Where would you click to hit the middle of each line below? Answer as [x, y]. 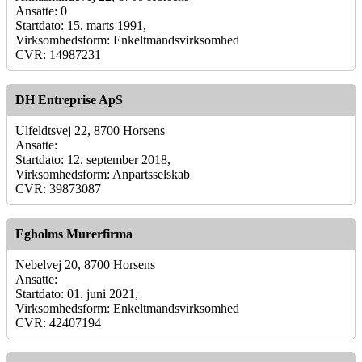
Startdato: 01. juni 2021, [77, 293]
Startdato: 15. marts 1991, [81, 25]
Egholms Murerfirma [74, 234]
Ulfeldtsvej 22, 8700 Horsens [90, 130]
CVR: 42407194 [58, 322]
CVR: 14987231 [58, 54]
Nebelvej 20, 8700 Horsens [85, 264]
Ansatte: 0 [41, 11]
